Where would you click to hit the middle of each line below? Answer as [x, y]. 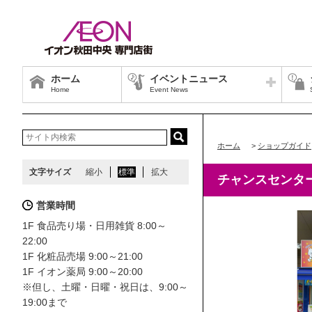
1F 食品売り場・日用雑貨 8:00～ [94, 226]
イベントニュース [189, 79]
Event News [169, 89]
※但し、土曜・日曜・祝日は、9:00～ [105, 287]
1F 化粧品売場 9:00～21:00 [83, 256]
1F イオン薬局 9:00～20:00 [83, 272]
